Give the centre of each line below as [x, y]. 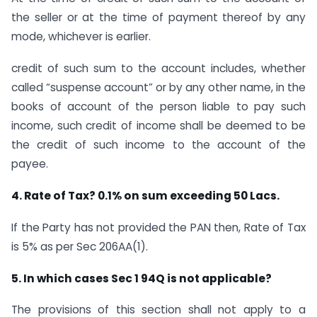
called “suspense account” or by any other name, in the [158, 88]
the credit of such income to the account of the [158, 145]
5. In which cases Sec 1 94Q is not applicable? [142, 278]
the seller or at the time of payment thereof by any [158, 18]
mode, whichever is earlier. [81, 37]
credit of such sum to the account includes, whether [158, 69]
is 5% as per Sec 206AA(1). [80, 246]
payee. [30, 164]
